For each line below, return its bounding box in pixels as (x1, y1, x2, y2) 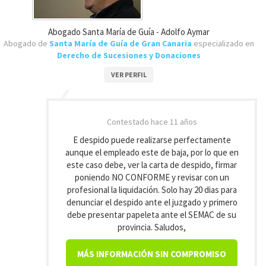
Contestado (106, 116, 151, 127)
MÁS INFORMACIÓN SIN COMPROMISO (77, 248, 226, 259)
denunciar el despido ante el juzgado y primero (66, 197, 237, 208)
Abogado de (3, 38, 49, 49)
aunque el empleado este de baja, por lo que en (65, 147, 239, 158)
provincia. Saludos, (118, 221, 186, 233)
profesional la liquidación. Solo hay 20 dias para (66, 184, 237, 195)
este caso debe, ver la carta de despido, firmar (66, 159, 237, 170)
